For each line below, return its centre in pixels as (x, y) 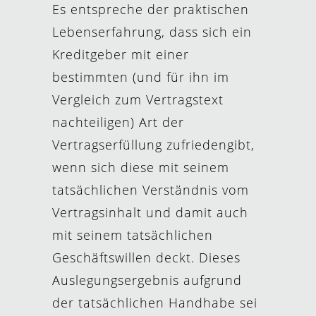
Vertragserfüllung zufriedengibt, (153, 145)
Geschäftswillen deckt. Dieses (146, 257)
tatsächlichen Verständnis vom (151, 190)
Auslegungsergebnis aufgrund (147, 280)
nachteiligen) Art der (118, 122)
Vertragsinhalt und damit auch (150, 212)
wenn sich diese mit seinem (141, 167)
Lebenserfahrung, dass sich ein (152, 32)
